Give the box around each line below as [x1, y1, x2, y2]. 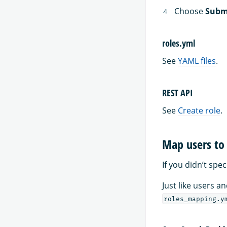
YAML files [178, 55, 216, 67]
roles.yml [162, 36, 195, 49]
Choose [174, 6, 205, 17]
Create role [178, 105, 220, 117]
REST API [162, 86, 193, 99]
